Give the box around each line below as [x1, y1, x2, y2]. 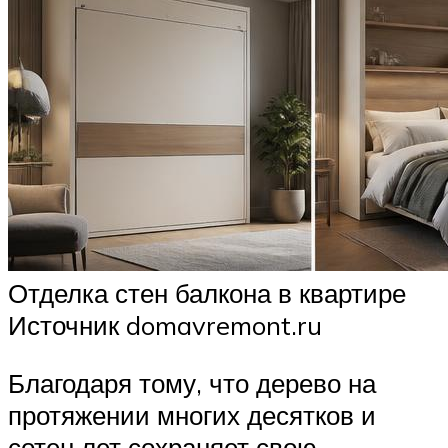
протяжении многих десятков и [8, 398, 376, 431]
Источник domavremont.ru [8, 309, 322, 342]
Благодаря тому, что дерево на [8, 366, 376, 399]
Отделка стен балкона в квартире [8, 277, 406, 310]
